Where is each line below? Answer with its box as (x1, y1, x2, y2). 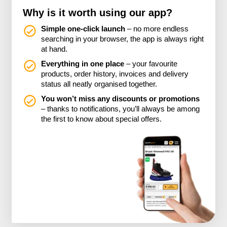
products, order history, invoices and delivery (41, 70, 189, 79)
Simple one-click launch (41, 25, 126, 33)
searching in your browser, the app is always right (41, 35, 204, 44)
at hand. (41, 45, 68, 54)
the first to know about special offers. (41, 115, 162, 123)
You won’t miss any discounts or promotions (41, 94, 200, 103)
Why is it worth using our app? (23, 7, 173, 18)
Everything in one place (41, 60, 125, 68)
